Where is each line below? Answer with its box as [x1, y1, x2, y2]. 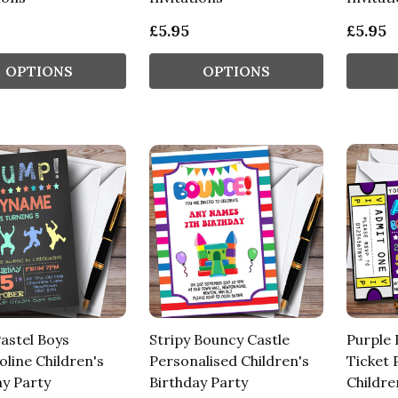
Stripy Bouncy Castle [148, 330, 290, 349]
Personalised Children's [148, 352, 309, 370]
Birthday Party [148, 373, 248, 392]
